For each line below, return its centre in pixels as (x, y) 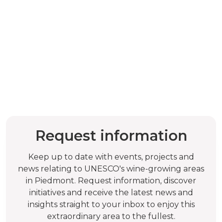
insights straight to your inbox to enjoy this (111, 204)
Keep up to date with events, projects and (111, 157)
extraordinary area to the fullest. (111, 216)
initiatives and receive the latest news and (111, 192)
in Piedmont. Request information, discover (111, 180)
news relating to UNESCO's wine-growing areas (111, 168)
